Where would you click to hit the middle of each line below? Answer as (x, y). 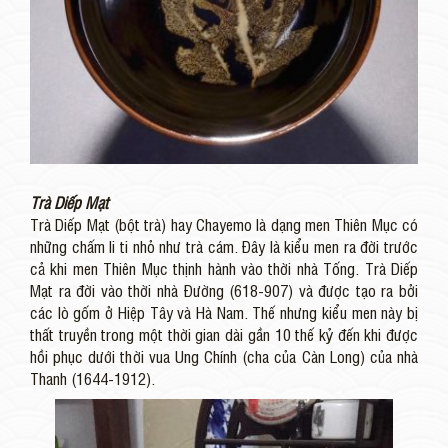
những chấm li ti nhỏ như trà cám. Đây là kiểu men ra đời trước (224, 245)
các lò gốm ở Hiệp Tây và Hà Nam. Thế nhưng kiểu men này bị (224, 311)
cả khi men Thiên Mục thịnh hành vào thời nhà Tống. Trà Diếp (224, 267)
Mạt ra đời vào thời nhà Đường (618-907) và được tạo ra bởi (224, 289)
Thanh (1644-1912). (92, 377)
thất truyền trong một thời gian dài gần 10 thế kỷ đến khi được (224, 333)
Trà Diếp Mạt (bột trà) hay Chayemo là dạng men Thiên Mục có (224, 223)
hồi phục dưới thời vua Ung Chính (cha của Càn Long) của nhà (224, 355)
